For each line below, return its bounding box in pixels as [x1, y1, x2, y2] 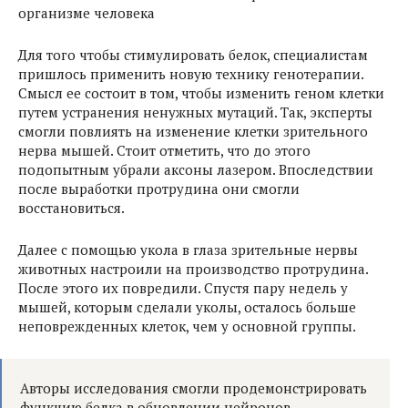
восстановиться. [18, 199, 125, 218]
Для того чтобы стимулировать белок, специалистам [18, 46, 368, 65]
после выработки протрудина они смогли [18, 179, 300, 199]
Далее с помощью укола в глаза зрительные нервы [18, 240, 358, 260]
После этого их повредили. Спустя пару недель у [18, 279, 348, 298]
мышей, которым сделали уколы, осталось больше [18, 298, 356, 317]
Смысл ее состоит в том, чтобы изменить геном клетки [18, 84, 384, 103]
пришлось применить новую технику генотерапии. [18, 65, 363, 84]
